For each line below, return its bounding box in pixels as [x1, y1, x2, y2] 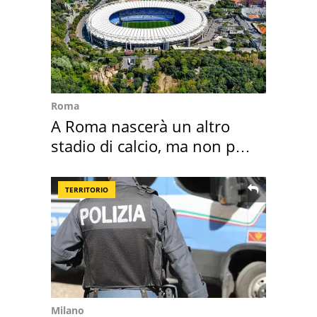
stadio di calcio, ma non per [51, 134, 250, 156]
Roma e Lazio [51, 154, 146, 176]
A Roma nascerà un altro [51, 115, 230, 137]
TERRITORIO [65, 184, 108, 195]
